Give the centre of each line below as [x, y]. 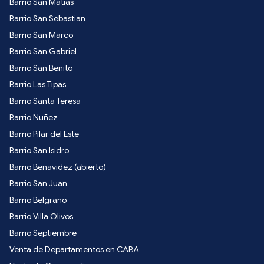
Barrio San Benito [41, 67]
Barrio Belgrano [38, 199]
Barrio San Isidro [39, 150]
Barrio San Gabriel [43, 51]
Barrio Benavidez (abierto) [58, 166]
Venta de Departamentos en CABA [74, 249]
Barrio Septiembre [43, 232]
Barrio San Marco [41, 34]
